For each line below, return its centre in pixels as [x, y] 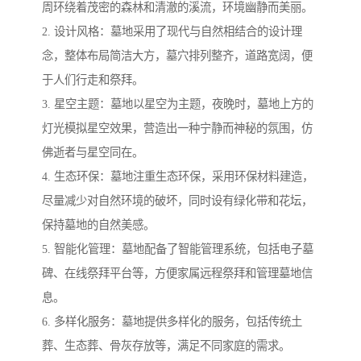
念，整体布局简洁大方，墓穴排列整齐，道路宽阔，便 [177, 56]
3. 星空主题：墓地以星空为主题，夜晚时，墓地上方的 [178, 104]
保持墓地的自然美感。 [98, 225]
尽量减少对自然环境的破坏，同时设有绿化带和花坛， [177, 201]
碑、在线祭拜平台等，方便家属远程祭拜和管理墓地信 [177, 274]
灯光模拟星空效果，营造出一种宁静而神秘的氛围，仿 [177, 129]
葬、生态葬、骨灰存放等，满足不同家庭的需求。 [166, 346]
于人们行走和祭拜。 [93, 80]
